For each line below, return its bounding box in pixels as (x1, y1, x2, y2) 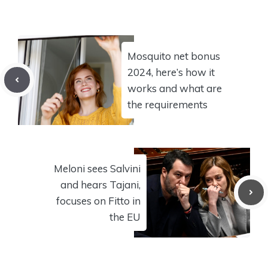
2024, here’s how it (127, 65, 215, 78)
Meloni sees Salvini (54, 162, 141, 175)
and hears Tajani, (60, 178, 141, 191)
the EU (109, 210, 141, 223)
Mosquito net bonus (127, 49, 220, 62)
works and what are (127, 81, 222, 95)
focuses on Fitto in (56, 194, 141, 207)
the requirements (127, 98, 208, 111)
